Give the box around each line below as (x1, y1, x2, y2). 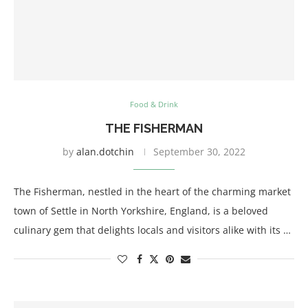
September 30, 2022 (153, 145, 245, 158)
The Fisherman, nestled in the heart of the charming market (14, 185, 291, 198)
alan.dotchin (76, 145, 134, 158)
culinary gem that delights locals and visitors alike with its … (14, 223, 291, 236)
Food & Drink (130, 99, 178, 109)
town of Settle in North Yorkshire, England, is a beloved (14, 204, 268, 217)
